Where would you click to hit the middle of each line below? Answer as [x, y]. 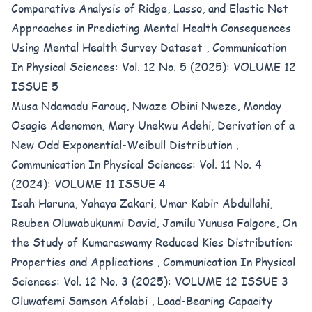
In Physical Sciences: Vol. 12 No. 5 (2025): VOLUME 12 [154, 67]
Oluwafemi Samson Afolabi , [84, 301]
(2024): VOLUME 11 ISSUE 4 [88, 184]
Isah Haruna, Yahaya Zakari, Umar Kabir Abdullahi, [142, 203]
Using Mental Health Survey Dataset [109, 47]
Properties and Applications [84, 262]
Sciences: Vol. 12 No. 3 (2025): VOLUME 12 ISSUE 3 [150, 281]
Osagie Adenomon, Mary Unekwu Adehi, [114, 125]
